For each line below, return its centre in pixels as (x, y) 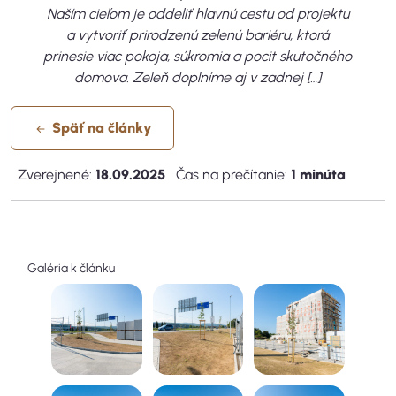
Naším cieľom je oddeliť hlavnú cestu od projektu (198, 14)
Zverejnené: (53, 175)
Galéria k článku (71, 268)
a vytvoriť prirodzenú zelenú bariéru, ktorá (198, 35)
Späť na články (100, 128)
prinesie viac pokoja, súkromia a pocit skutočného (198, 56)
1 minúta (318, 175)
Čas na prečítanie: (228, 175)
